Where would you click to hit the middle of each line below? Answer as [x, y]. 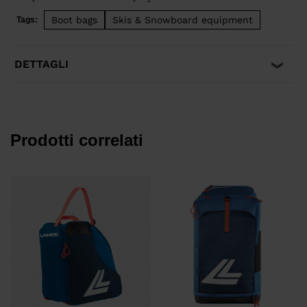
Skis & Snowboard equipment [183, 20]
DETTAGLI [41, 64]
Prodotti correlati [77, 140]
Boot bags [74, 20]
